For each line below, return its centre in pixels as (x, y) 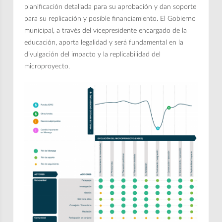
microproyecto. (47, 66)
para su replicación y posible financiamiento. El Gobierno (110, 19)
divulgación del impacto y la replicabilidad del (93, 54)
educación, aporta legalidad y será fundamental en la (104, 42)
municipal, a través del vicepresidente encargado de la (106, 30)
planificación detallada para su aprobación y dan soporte (111, 7)
